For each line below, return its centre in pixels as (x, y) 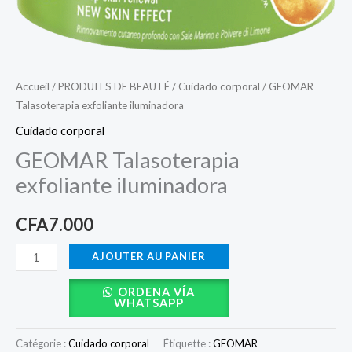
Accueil (33, 87)
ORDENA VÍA (157, 292)
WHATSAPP (149, 303)
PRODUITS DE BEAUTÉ (114, 87)
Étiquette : (188, 344)
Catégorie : (42, 344)
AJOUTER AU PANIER (149, 257)
